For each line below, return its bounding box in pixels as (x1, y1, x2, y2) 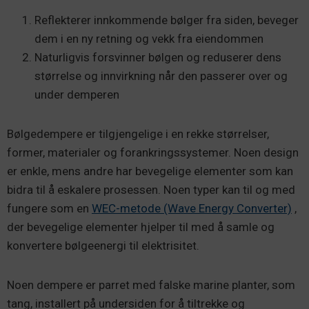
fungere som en (7, 201, 92, 215)
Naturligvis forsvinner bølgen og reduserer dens (34, 50, 281, 64)
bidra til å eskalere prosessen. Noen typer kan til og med (7, 183, 295, 197)
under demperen (34, 88, 119, 101)
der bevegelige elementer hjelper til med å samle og (7, 220, 275, 234)
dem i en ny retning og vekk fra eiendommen (34, 32, 263, 46)
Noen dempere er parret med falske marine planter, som (7, 278, 295, 292)
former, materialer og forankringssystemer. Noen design (7, 146, 299, 159)
